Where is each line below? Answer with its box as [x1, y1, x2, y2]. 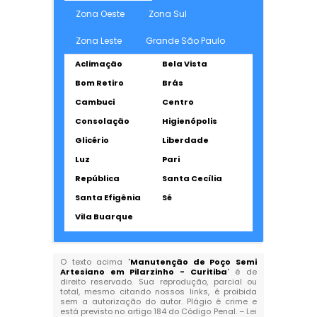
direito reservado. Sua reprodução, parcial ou [59, 276, 258, 287]
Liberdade [161, 134, 209, 146]
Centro [161, 96, 194, 108]
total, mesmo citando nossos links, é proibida [59, 286, 258, 297]
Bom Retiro [74, 77, 124, 88]
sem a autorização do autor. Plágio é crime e [59, 296, 258, 307]
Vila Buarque [74, 211, 133, 222]
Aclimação [74, 58, 122, 69]
